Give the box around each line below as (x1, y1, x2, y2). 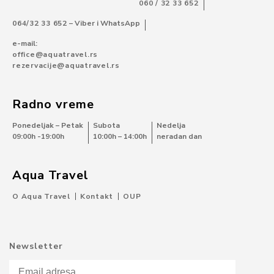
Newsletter (9, 240, 63, 253)
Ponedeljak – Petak (12, 120, 83, 131)
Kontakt (80, 191, 113, 202)
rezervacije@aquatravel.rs (12, 61, 120, 71)
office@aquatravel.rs (12, 50, 98, 60)
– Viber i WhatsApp (67, 18, 140, 29)
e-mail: (12, 39, 37, 49)
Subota (93, 120, 120, 131)
